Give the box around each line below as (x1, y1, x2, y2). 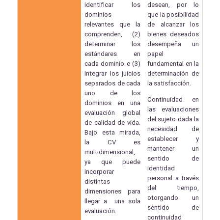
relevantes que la (84, 20, 140, 28)
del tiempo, (147, 184, 199, 192)
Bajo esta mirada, (84, 128, 140, 136)
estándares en (84, 50, 140, 57)
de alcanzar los (147, 20, 199, 28)
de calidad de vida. (84, 118, 140, 126)
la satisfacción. (147, 79, 192, 87)
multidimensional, (84, 148, 136, 156)
